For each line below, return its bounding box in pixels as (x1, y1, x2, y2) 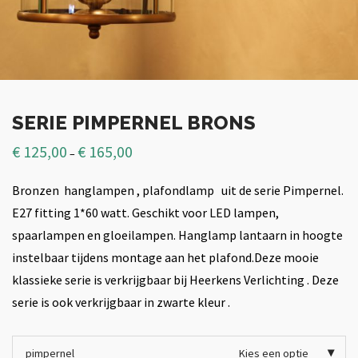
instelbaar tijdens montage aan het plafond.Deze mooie (12, 249, 319, 265)
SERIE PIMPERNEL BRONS (12, 111, 256, 134)
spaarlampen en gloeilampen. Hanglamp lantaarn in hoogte (12, 227, 343, 243)
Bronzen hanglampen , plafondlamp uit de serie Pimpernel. (12, 182, 344, 198)
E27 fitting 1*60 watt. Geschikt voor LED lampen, (12, 205, 279, 221)
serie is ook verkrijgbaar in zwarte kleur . (12, 294, 230, 310)
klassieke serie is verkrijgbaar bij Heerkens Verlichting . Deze (12, 272, 339, 288)
